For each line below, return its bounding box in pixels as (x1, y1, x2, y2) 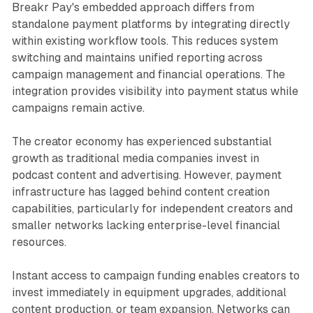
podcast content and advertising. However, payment (11, 168, 282, 182)
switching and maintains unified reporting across (11, 50, 263, 64)
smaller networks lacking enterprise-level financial (11, 218, 280, 232)
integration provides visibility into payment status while (11, 84, 298, 98)
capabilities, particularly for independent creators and (11, 201, 293, 215)
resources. (11, 235, 66, 249)
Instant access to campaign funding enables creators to (11, 268, 300, 282)
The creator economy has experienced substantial (11, 134, 272, 148)
